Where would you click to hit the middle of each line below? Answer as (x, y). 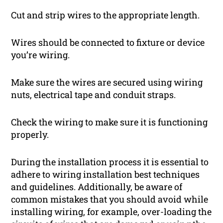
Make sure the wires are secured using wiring (107, 82)
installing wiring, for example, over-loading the (111, 211)
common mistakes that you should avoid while (110, 199)
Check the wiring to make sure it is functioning (110, 122)
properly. (30, 134)
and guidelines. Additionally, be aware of (97, 186)
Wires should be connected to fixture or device (108, 42)
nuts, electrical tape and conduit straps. (94, 94)
